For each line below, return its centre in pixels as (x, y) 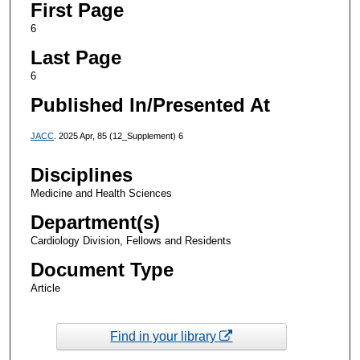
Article (45, 288)
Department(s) (95, 223)
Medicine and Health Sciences (101, 194)
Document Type (102, 270)
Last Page (76, 57)
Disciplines (81, 175)
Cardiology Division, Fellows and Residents (131, 241)
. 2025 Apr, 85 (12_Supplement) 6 (118, 135)
